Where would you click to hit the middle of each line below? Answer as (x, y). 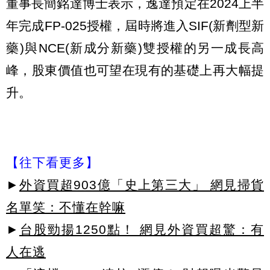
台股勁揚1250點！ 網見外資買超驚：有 (142, 229)
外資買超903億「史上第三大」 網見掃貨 (142, 184)
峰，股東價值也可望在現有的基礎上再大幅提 (135, 70)
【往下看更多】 (52, 162)
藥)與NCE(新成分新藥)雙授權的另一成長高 (135, 48)
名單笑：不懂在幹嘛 (66, 207)
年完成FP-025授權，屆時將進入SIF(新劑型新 (135, 25)
